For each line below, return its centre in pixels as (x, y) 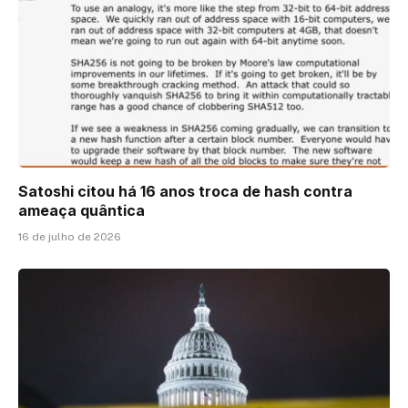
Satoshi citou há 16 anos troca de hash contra (185, 192)
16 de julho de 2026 (70, 237)
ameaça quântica (82, 211)
